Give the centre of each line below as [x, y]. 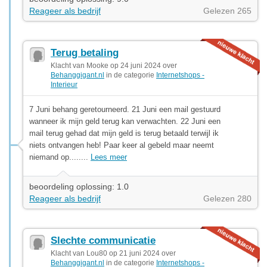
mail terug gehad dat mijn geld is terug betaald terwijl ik [124, 133]
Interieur [64, 84]
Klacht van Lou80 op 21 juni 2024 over [113, 253]
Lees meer [109, 157]
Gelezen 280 [227, 198]
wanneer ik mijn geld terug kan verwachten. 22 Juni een [125, 121]
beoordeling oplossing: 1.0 [79, 186]
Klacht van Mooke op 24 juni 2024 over [114, 65]
